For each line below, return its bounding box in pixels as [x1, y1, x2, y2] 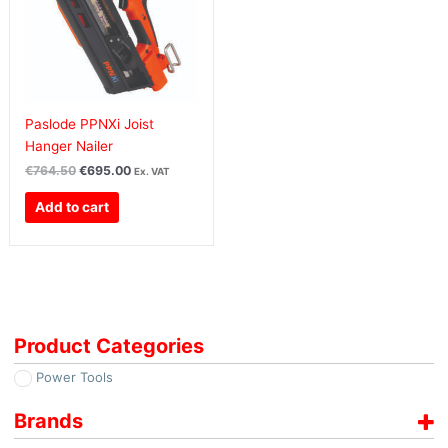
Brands [13, 409, 83, 434]
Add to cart [35, 199, 110, 216]
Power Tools [36, 369, 114, 386]
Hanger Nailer [24, 137, 113, 154]
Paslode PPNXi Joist [24, 115, 154, 132]
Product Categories [13, 334, 204, 359]
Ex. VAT [133, 165, 170, 178]
